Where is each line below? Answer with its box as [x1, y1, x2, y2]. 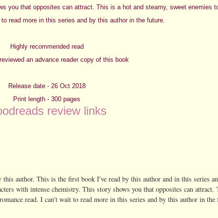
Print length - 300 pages [13, 95, 80, 103]
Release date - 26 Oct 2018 [8, 82, 86, 90]
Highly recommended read [10, 42, 84, 50]
